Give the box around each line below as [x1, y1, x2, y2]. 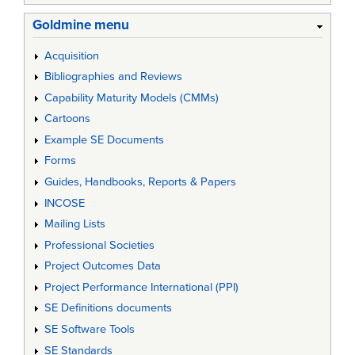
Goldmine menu [32, 16, 129, 33]
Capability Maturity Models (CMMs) [44, 90, 219, 105]
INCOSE [44, 196, 85, 210]
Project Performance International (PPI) [44, 280, 239, 294]
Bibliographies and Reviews [44, 70, 182, 84]
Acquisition [44, 48, 99, 63]
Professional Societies [44, 238, 155, 252]
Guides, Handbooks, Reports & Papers [44, 175, 236, 189]
